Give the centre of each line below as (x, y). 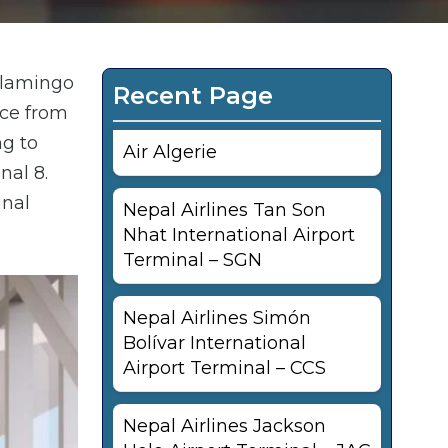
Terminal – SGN (192, 260)
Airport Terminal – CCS (224, 368)
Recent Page (193, 95)
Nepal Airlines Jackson (224, 426)
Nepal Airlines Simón (217, 318)
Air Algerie (170, 152)
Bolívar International (214, 343)
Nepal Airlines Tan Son (224, 210)
